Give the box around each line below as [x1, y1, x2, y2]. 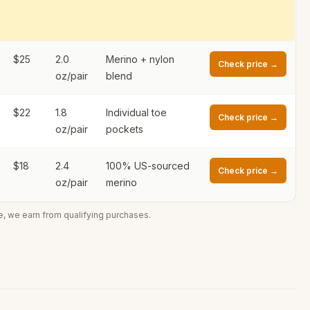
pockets [106, 123, 143, 135]
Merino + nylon [106, 53, 174, 65]
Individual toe [106, 107, 167, 118]
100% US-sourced [106, 160, 190, 172]
